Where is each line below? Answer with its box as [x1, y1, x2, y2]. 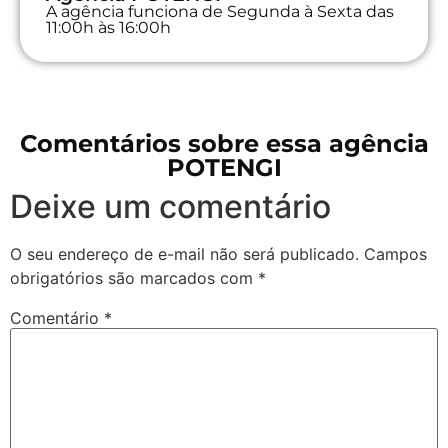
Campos [364, 243, 427, 264]
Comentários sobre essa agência [19, 128, 429, 158]
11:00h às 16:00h [46, 17, 171, 37]
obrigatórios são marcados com [10, 267, 258, 288]
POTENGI [166, 152, 282, 182]
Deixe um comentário [10, 186, 331, 226]
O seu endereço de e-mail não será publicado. [10, 243, 359, 264]
